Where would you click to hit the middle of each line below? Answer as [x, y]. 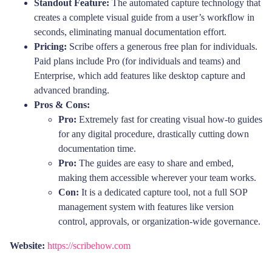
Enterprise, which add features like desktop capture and [140, 76]
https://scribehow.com [89, 246]
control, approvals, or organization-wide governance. [159, 222]
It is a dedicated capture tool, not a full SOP [163, 192]
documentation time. [97, 149]
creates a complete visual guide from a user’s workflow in [144, 18]
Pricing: [50, 47]
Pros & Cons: [62, 105]
